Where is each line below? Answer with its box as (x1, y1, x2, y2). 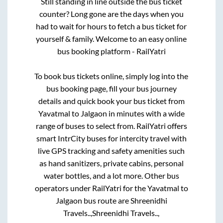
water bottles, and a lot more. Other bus (43, 170, 179, 180)
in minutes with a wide (107, 108, 185, 118)
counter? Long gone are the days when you (39, 8, 184, 18)
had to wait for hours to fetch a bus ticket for (36, 21, 187, 31)
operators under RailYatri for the (34, 183, 147, 193)
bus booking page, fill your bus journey (46, 83, 177, 93)
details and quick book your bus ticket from (38, 96, 185, 106)
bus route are (82, 195, 130, 205)
